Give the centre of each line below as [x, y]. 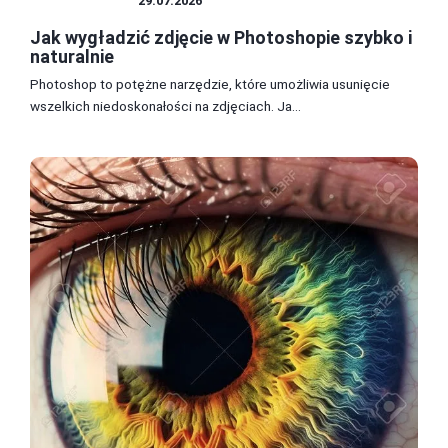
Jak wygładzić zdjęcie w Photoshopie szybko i [221, 37]
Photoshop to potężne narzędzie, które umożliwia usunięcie [210, 83]
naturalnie [72, 56]
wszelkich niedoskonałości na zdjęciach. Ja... [165, 105]
